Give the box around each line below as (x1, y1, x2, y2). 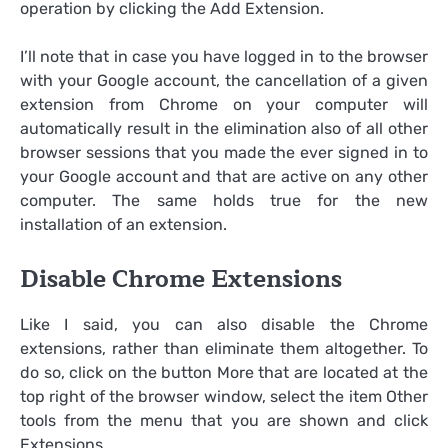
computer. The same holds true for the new (20, 191, 428, 211)
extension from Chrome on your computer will (20, 95, 428, 115)
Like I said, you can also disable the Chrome (20, 315, 428, 335)
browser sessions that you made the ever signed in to (20, 143, 428, 163)
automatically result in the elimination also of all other (20, 119, 428, 139)
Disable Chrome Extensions (20, 259, 342, 300)
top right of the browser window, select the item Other (20, 387, 428, 407)
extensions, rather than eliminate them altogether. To (20, 339, 428, 359)
